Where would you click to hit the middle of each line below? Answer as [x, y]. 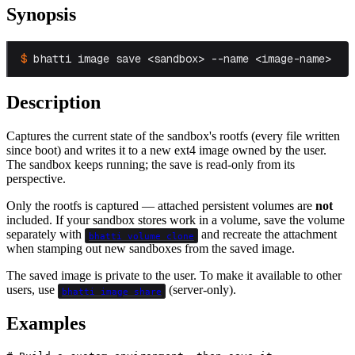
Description [53, 103]
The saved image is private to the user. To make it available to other [174, 276]
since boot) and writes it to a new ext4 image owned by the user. [166, 151]
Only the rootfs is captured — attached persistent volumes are [161, 206]
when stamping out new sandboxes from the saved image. [151, 249]
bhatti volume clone [141, 236]
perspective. [36, 179]
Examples [46, 324]
